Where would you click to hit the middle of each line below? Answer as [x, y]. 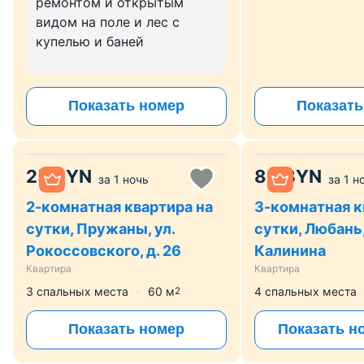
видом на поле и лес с [108, 22]
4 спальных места [305, 291]
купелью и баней [90, 41]
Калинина [290, 250]
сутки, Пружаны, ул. [100, 228]
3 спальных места [77, 291]
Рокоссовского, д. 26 [104, 250]
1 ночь [131, 179]
